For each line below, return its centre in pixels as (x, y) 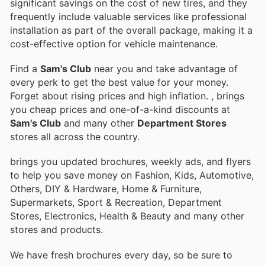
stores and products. (56, 230)
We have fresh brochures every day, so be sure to (121, 255)
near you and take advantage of (164, 69)
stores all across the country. (75, 137)
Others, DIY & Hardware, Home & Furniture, (106, 189)
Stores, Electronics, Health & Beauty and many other (127, 216)
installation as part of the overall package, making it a (131, 30)
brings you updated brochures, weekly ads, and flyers (130, 162)
